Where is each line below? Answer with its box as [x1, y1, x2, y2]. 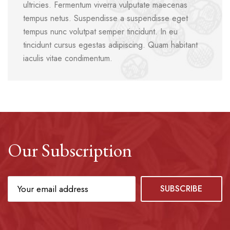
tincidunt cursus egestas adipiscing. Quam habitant [23, 39, 198, 51]
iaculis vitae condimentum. [23, 52, 112, 65]
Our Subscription [8, 138, 132, 163]
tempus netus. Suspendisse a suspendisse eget [23, 12, 188, 25]
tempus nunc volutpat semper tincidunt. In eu [23, 26, 178, 38]
